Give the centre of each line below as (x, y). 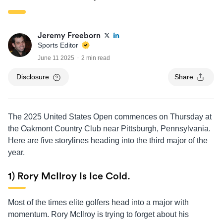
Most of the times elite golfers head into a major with (98, 202)
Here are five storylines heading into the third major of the (108, 140)
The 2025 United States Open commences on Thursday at (110, 116)
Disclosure (33, 77)
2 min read (96, 58)
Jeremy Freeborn (69, 35)
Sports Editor (59, 45)
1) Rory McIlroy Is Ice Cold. (69, 176)
